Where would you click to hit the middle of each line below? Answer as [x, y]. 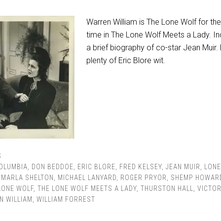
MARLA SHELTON [27, 178]
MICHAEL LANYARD [87, 178]
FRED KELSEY [141, 167]
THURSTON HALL [167, 188]
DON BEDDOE [53, 167]
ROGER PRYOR [144, 178]
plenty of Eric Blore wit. [126, 60]
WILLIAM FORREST [66, 199]
